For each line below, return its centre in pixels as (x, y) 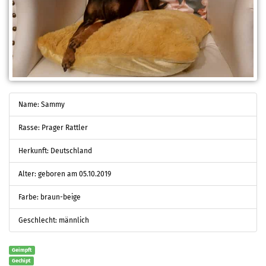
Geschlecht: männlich (54, 220)
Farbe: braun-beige (50, 197)
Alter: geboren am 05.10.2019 (65, 174)
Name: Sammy (42, 104)
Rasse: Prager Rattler (53, 127)
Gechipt (21, 260)
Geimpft (22, 250)
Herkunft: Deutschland (55, 151)
